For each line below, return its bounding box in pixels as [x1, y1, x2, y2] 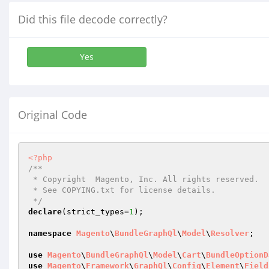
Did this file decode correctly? [18, 12, 168, 26]
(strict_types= [62, 207, 129, 216]
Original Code [18, 107, 87, 122]
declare [28, 207, 62, 216]
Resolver [211, 229, 249, 238]
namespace [28, 229, 71, 238]
